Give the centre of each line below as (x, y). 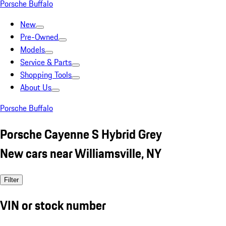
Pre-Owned (39, 37)
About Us (36, 87)
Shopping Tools (46, 75)
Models (33, 49)
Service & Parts (46, 62)
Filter (11, 180)
